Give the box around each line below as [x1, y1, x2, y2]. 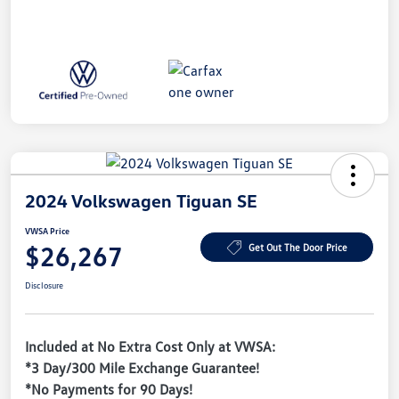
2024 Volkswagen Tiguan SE [25, 189, 257, 211]
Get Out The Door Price [248, 241, 347, 254]
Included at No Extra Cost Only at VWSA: [25, 337, 275, 355]
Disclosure [25, 279, 63, 290]
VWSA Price [25, 224, 69, 236]
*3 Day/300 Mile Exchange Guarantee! [25, 358, 259, 377]
